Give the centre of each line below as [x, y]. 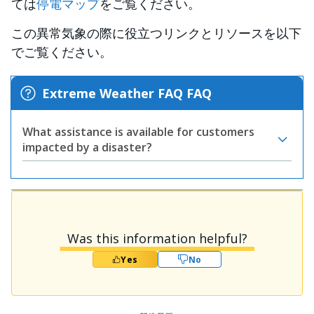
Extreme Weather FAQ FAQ [127, 93]
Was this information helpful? [157, 238]
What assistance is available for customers [138, 132]
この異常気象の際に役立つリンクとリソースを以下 [156, 33]
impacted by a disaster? [87, 147]
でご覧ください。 [62, 52]
